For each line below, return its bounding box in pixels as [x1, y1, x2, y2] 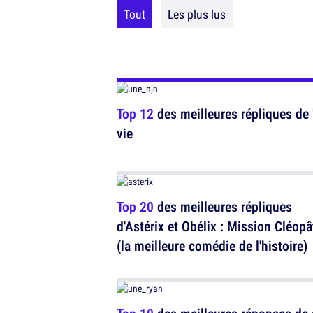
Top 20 [117, 197, 154, 216]
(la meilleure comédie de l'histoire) [117, 236, 307, 255]
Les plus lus [168, 6, 226, 22]
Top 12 [117, 104, 154, 123]
